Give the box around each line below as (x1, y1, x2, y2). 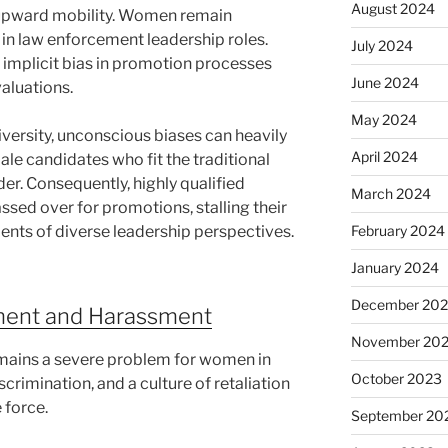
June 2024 (350, 74, 419, 92)
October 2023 (350, 370, 442, 388)
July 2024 (350, 37, 413, 55)
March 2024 (350, 185, 431, 203)
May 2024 (350, 111, 417, 129)
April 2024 (350, 148, 418, 166)
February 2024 (350, 222, 445, 240)
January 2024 (350, 259, 439, 277)
